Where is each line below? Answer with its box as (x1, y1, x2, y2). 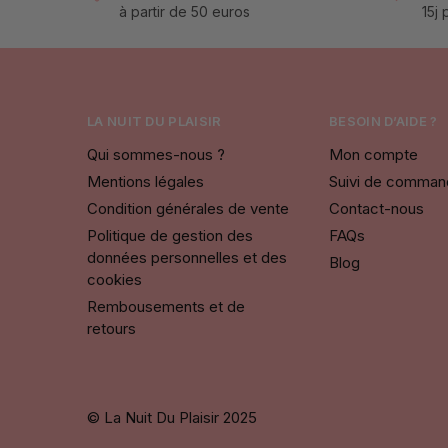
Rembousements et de (87, 296, 245, 316)
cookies (87, 269, 142, 289)
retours (87, 318, 136, 338)
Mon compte (329, 144, 418, 164)
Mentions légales (87, 171, 204, 191)
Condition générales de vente (87, 198, 289, 218)
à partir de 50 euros (119, 3, 250, 21)
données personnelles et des (87, 247, 287, 267)
